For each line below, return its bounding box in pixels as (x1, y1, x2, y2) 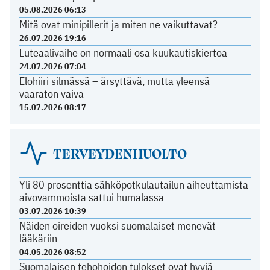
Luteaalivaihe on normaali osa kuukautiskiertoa (19, 45, 227, 60)
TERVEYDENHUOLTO (52, 143, 187, 163)
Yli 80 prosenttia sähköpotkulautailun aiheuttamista (19, 177, 248, 192)
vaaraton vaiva (19, 86, 84, 101)
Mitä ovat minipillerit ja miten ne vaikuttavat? (19, 17, 218, 31)
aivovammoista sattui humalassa (19, 190, 164, 204)
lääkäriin (19, 231, 57, 245)
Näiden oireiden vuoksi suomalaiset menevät (19, 218, 216, 233)
